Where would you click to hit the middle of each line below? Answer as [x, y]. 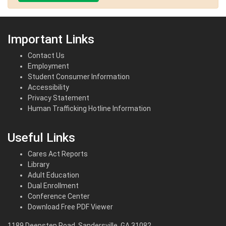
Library [39, 165]
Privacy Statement [59, 98]
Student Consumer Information [79, 77]
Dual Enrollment [53, 186]
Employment [48, 66]
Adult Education [53, 175]
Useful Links [41, 138]
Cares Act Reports [58, 154]
